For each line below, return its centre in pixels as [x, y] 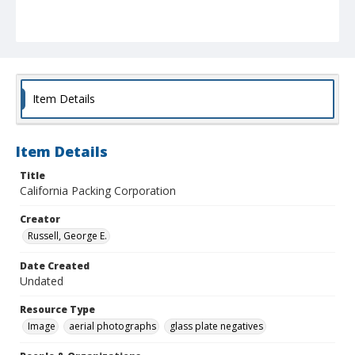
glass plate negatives [216, 326]
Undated [42, 281]
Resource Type [57, 310]
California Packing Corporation [98, 191]
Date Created [55, 266]
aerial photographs [113, 326]
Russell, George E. [67, 236]
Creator [40, 219]
